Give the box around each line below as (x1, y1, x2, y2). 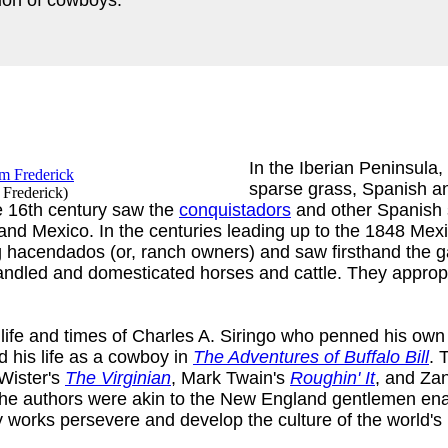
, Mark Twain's (171, 367, 290, 388)
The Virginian (65, 367, 171, 388)
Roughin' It (290, 367, 375, 388)
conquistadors (179, 199, 291, 220)
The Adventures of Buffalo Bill (193, 346, 429, 367)
